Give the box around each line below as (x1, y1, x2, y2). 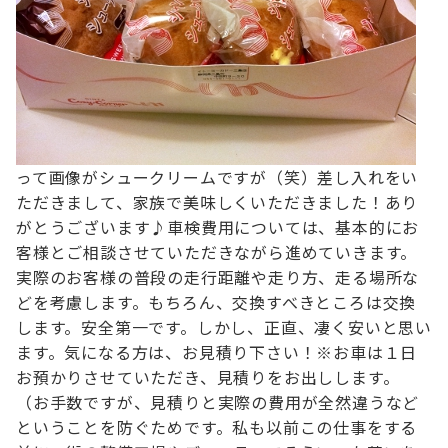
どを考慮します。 (16, 290, 149, 314)
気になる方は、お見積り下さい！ (64, 340, 317, 364)
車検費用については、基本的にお (167, 215, 420, 239)
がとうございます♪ (16, 215, 168, 239)
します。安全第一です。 (16, 315, 197, 339)
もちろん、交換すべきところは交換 (148, 290, 417, 314)
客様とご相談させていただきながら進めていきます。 (16, 240, 418, 264)
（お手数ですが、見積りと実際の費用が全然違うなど (16, 390, 420, 414)
